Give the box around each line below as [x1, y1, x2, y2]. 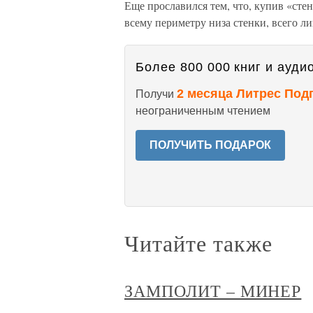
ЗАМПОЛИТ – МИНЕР [124, 279, 302, 302]
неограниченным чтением [136, 105, 270, 117]
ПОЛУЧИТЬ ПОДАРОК [150, 139, 271, 151]
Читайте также [124, 228, 272, 258]
